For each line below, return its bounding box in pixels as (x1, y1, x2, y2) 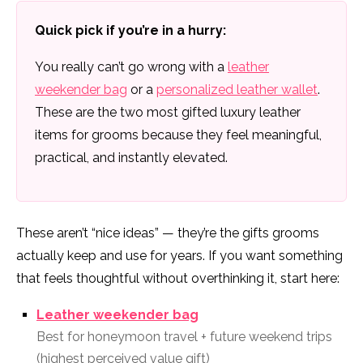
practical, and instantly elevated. (35, 150, 228, 166)
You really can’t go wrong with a (35, 59, 228, 75)
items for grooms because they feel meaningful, (35, 127, 322, 143)
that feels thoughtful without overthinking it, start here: (16, 271, 340, 287)
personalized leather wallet (156, 82, 318, 98)
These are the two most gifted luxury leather (35, 105, 301, 121)
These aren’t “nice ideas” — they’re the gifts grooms (16, 225, 319, 241)
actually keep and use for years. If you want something (16, 248, 343, 264)
